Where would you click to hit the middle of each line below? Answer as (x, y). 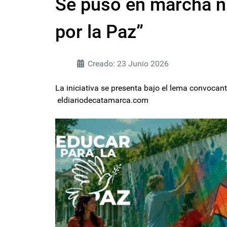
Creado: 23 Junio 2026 (128, 63)
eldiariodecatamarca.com (102, 100)
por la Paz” (99, 32)
